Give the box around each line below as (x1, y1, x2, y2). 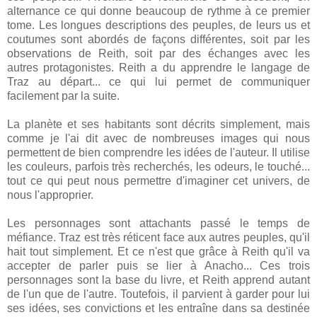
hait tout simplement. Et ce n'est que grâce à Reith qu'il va (7, 246, 310, 258)
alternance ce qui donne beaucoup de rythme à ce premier (7, 5, 310, 18)
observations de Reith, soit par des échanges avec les (7, 47, 310, 60)
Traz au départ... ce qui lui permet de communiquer (7, 76, 310, 88)
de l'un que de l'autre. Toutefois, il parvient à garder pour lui (7, 288, 310, 301)
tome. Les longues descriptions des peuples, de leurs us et (7, 19, 310, 32)
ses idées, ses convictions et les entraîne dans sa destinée (7, 302, 310, 315)
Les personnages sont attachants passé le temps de (7, 217, 310, 230)
